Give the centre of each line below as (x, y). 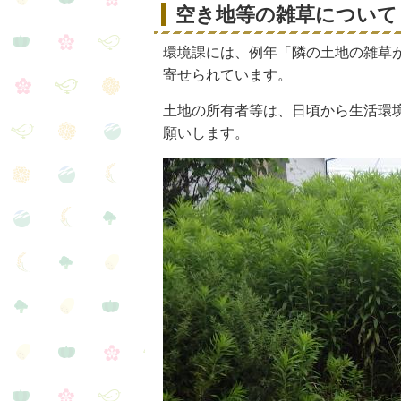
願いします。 (206, 133)
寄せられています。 (227, 75)
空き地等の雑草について (286, 15)
